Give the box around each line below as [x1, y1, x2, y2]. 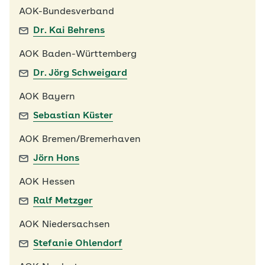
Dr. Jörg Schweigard [33, 68, 127, 78]
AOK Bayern [19, 92, 75, 102]
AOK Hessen [19, 177, 75, 187]
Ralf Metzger [33, 196, 93, 206]
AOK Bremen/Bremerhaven [19, 134, 141, 144]
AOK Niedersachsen [19, 219, 110, 230]
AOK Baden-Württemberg [19, 49, 137, 59]
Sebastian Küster [33, 111, 113, 121]
